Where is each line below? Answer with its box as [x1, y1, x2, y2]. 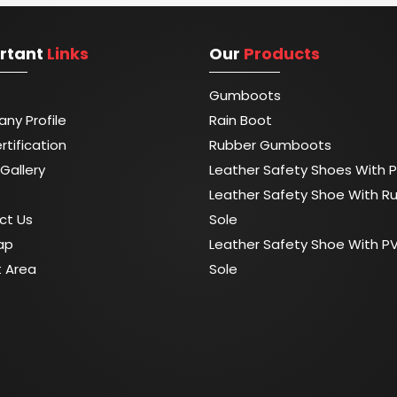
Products [244, 43, 320, 65]
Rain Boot [209, 111, 272, 129]
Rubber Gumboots [209, 136, 331, 154]
